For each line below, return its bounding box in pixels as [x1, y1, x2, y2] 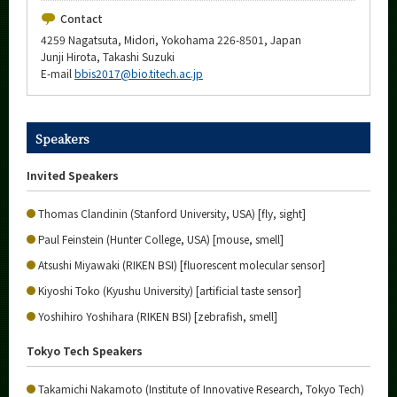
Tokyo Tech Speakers [27, 343, 143, 358]
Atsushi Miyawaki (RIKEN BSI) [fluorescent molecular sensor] [38, 257, 325, 272]
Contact [60, 11, 103, 26]
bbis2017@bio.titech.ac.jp [74, 66, 203, 81]
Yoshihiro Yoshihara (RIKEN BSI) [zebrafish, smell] [38, 308, 277, 323]
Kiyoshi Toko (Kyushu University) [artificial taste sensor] [38, 283, 301, 298]
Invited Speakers [27, 167, 119, 183]
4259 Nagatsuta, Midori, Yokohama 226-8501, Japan [41, 32, 301, 47]
